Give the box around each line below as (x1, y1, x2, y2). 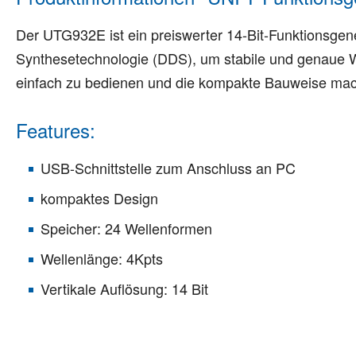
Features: (16, 115, 95, 144)
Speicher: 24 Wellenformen (41, 217, 212, 238)
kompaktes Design (41, 187, 158, 208)
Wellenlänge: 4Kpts (41, 247, 163, 269)
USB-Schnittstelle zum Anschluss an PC (41, 157, 296, 178)
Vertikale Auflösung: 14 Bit (41, 277, 208, 299)
